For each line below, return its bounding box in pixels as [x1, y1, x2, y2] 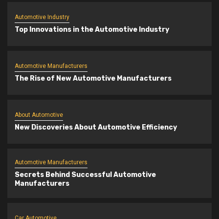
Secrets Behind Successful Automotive [15, 170, 156, 179]
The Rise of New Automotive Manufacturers [15, 74, 172, 83]
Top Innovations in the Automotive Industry [15, 25, 169, 34]
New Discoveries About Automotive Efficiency [15, 123, 177, 132]
